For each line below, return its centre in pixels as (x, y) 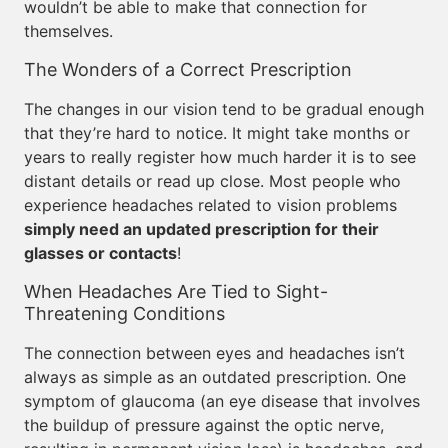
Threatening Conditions (124, 313)
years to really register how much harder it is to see (220, 157)
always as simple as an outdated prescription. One (215, 377)
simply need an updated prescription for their (201, 229)
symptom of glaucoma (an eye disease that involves (222, 401)
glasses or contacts (100, 253)
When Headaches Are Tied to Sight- (176, 291)
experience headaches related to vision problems (210, 205)
